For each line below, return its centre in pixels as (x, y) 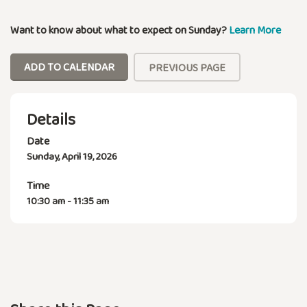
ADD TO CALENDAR (69, 66)
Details (51, 119)
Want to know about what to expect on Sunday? (120, 30)
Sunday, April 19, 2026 (72, 156)
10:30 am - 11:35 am (68, 200)
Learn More (255, 30)
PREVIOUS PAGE (187, 67)
